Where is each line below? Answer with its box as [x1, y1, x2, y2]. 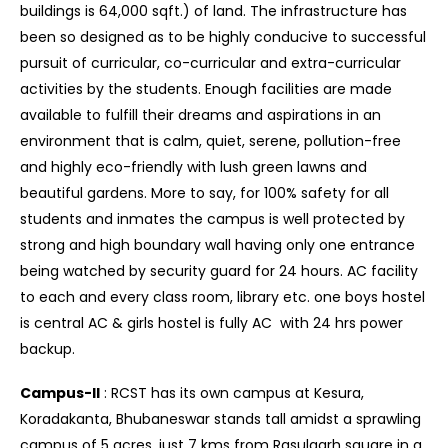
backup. [20, 339, 75, 360]
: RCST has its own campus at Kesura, [100, 383, 364, 404]
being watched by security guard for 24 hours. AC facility [20, 261, 418, 282]
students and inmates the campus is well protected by [20, 209, 405, 230]
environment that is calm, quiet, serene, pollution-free [20, 131, 401, 152]
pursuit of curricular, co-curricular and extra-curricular [20, 53, 401, 74]
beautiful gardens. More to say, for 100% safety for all [20, 183, 389, 204]
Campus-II [20, 383, 100, 404]
